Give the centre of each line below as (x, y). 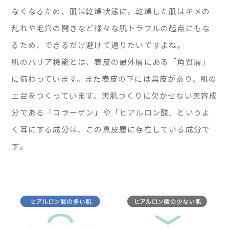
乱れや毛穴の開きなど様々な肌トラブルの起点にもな (111, 28)
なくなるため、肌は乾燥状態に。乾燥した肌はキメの (111, 11)
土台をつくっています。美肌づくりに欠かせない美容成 (114, 96)
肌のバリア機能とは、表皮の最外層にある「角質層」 (111, 62)
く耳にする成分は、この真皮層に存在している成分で (111, 129)
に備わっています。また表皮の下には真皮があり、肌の (114, 79)
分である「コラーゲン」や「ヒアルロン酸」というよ (111, 112)
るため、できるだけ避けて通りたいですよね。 (98, 45)
